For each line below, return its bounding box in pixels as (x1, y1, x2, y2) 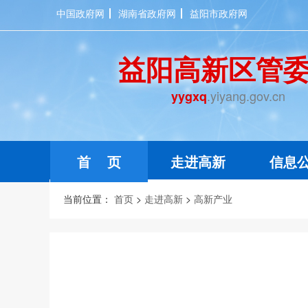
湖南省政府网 (118, 6, 176, 20)
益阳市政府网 (190, 6, 247, 20)
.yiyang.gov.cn (207, 87, 285, 104)
